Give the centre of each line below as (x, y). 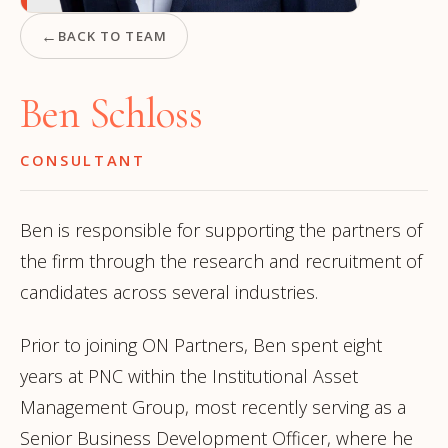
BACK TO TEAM (112, 36)
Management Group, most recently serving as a (213, 407)
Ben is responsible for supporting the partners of (221, 230)
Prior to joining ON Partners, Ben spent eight (201, 345)
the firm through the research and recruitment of (221, 261)
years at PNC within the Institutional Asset (189, 376)
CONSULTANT (83, 160)
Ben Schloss (111, 114)
